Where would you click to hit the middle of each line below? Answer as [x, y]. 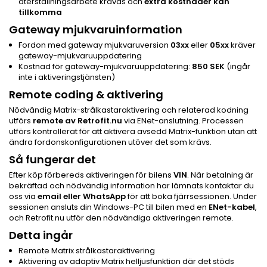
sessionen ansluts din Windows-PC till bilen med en [109, 207]
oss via [23, 196]
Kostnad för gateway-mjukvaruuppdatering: [105, 66]
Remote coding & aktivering [86, 94]
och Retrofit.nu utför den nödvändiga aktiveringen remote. [121, 218]
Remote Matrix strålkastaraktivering [87, 250]
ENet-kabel [232, 207]
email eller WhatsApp [82, 196]
